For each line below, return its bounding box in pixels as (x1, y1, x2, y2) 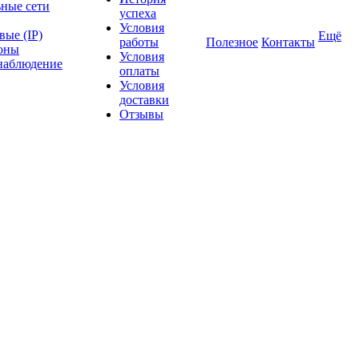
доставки (119, 93, 169, 107)
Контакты (261, 35, 315, 49)
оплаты (119, 64, 159, 78)
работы (119, 35, 159, 49)
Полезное (206, 35, 258, 49)
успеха (119, 6, 156, 20)
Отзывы (119, 107, 163, 121)
